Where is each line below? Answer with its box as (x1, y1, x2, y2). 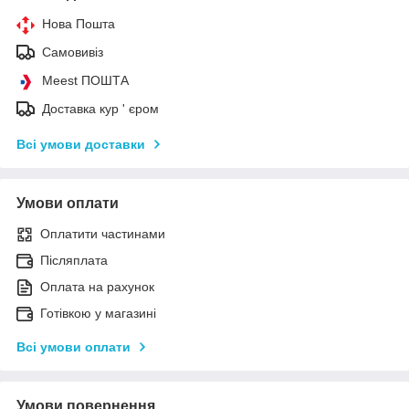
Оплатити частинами (40, 225, 165, 241)
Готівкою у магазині (40, 305, 156, 320)
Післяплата (40, 252, 108, 267)
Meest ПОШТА (42, 72, 129, 88)
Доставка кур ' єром (42, 100, 159, 116)
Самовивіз (42, 44, 103, 59)
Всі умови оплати (16, 339, 131, 354)
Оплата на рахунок (40, 278, 154, 294)
